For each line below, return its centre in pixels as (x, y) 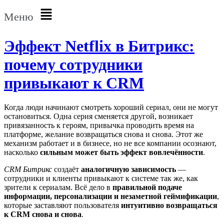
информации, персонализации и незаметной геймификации (110, 196)
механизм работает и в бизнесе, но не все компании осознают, (110, 143)
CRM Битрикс (28, 169)
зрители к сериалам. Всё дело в (58, 187)
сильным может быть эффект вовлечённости (121, 152)
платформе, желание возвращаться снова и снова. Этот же (103, 134)
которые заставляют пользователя (62, 205)
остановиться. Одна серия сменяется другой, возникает (98, 116)
